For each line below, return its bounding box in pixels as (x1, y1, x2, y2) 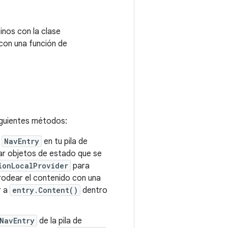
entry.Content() (12, 185, 78, 195)
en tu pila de (42, 136, 88, 147)
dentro (80, 185, 107, 195)
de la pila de (37, 216, 82, 226)
